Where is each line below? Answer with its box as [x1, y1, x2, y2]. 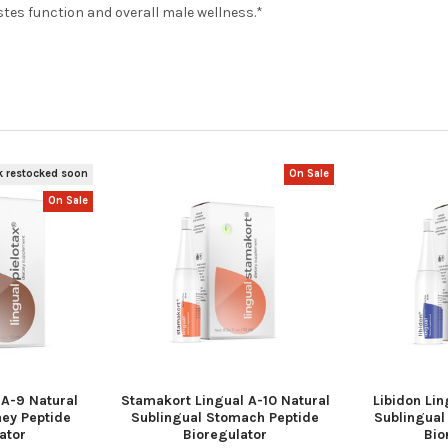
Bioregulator [183, 426, 268, 444]
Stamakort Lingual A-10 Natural [120, 392, 330, 410]
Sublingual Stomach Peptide [131, 409, 320, 427]
